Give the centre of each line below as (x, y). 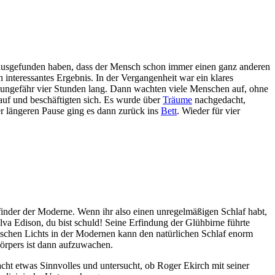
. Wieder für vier (208, 111)
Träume (177, 100)
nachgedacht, (219, 100)
